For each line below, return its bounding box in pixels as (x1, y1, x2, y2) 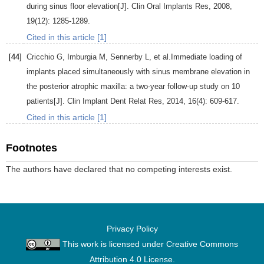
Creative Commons (166, 239, 238, 249)
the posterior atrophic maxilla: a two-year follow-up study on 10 (27, 82, 240, 91)
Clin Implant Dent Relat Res (67, 97, 162, 106)
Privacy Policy (106, 224, 158, 234)
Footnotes (6, 142, 57, 154)
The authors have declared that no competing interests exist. (6, 164, 232, 174)
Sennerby (110, 52, 143, 62)
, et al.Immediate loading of (149, 52, 242, 62)
